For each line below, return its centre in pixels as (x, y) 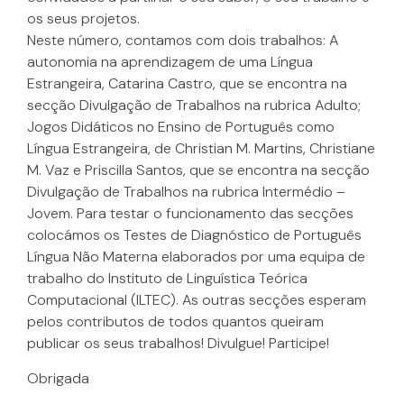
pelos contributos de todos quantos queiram (175, 322)
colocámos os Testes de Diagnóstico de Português (194, 235)
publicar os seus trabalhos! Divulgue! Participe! (178, 344)
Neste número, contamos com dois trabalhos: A (183, 41)
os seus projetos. (83, 19)
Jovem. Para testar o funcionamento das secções (190, 214)
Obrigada (58, 378)
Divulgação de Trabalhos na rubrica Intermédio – (186, 192)
